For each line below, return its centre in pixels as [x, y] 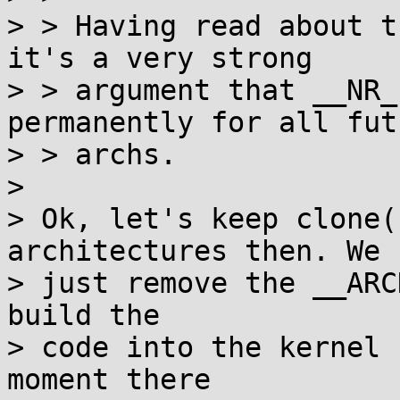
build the [83, 315]
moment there [109, 379]
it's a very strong [160, 58]
